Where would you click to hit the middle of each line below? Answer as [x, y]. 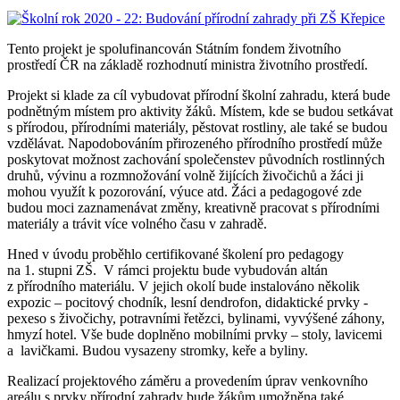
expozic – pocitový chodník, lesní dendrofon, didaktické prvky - [187, 302]
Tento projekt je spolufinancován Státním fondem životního [174, 48]
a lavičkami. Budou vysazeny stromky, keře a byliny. [158, 350]
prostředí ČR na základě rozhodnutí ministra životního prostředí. [187, 64]
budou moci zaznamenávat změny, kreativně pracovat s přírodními [193, 207]
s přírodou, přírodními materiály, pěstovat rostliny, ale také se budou [197, 127]
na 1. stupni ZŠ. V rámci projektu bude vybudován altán [167, 270]
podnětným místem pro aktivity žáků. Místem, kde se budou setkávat [200, 111]
